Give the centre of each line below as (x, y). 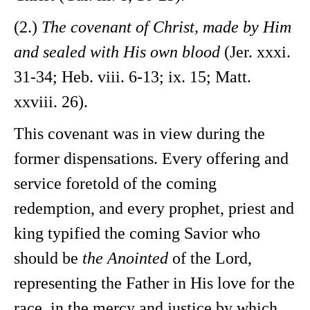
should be (48, 258)
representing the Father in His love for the (154, 283)
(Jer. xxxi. (255, 52)
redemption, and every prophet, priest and (154, 208)
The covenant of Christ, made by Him (166, 27)
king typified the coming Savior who (137, 233)
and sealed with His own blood (117, 52)
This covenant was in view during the (139, 134)
